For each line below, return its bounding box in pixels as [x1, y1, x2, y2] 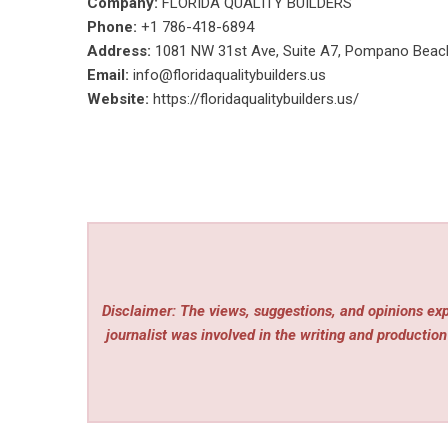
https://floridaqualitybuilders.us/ [153, 90, 359, 108]
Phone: [87, 18, 141, 36]
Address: [87, 42, 155, 60]
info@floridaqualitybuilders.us [133, 66, 326, 84]
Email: [87, 66, 133, 84]
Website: [87, 90, 149, 108]
